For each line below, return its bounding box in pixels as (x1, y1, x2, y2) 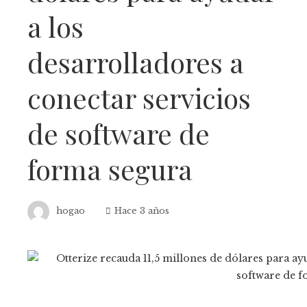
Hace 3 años (114, 206, 169, 217)
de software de (27, 115, 210, 151)
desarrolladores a (27, 44, 244, 80)
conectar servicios (27, 79, 251, 116)
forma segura (27, 151, 193, 187)
